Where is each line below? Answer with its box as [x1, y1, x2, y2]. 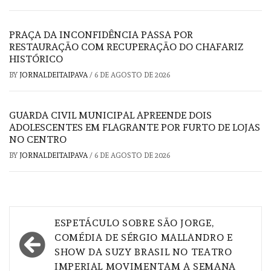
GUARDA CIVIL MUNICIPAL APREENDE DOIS [9, 109, 212, 122]
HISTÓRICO [9, 53, 63, 65]
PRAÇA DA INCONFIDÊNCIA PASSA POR [9, 29, 193, 41]
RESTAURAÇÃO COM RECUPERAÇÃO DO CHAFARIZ [9, 41, 243, 53]
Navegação [15, 212, 105, 233]
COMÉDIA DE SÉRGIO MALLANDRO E [54, 232, 233, 244]
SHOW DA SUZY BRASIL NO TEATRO [54, 246, 232, 258]
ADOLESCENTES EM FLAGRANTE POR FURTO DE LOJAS [9, 122, 260, 134]
